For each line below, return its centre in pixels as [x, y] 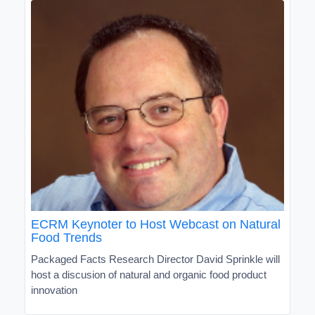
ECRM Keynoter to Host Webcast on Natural [156, 224]
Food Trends [66, 237]
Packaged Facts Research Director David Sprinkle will [155, 259]
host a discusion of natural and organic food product [149, 274]
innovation [54, 290]
